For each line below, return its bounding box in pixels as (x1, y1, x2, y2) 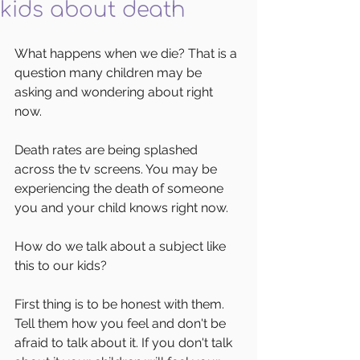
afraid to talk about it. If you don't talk (14, 334, 235, 350)
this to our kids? (14, 257, 110, 273)
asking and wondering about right (14, 84, 216, 100)
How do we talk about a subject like (14, 238, 229, 254)
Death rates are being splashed (14, 141, 201, 157)
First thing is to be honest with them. (14, 296, 227, 312)
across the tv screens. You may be (14, 161, 220, 177)
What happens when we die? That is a (14, 45, 240, 61)
